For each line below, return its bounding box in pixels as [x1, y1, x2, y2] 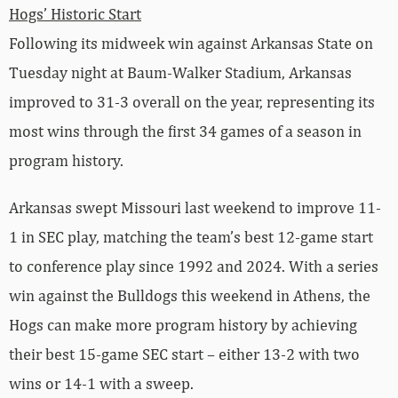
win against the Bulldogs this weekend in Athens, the [9, 285, 370, 305]
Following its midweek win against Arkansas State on [9, 33, 373, 52]
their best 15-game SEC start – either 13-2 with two [9, 344, 360, 363]
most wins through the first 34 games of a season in [9, 121, 362, 140]
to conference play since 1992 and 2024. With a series [9, 256, 378, 275]
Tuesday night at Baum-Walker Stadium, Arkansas [9, 62, 352, 82]
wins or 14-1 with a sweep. [9, 373, 194, 393]
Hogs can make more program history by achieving [9, 314, 357, 334]
